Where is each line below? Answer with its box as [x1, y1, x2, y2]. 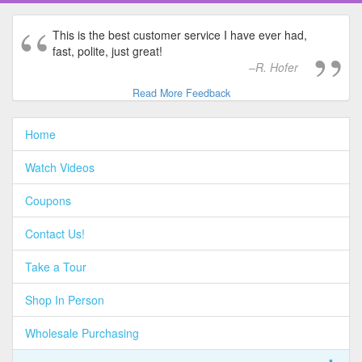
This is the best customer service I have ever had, [53, 26, 307, 43]
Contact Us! [25, 225, 85, 242]
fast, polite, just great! [53, 42, 162, 59]
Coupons [25, 192, 71, 208]
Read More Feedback [132, 85, 230, 100]
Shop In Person [25, 291, 104, 308]
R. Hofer [255, 58, 298, 75]
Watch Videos [25, 158, 95, 175]
